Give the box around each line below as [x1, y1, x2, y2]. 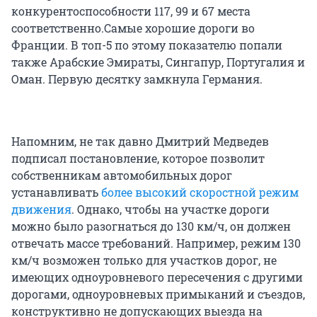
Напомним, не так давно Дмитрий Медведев [11, 133, 269, 149]
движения [11, 201, 71, 217]
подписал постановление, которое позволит [11, 150, 265, 166]
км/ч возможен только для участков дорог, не [11, 252, 277, 267]
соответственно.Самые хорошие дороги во [11, 20, 255, 35]
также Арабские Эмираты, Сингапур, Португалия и [11, 54, 305, 69]
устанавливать [11, 184, 101, 200]
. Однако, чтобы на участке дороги [71, 201, 270, 217]
